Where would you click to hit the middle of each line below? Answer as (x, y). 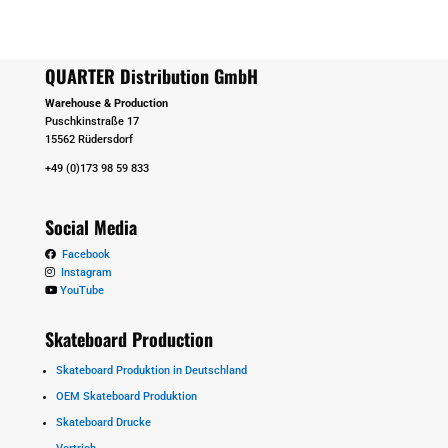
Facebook (85, 255)
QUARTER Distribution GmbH (151, 76)
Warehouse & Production (106, 104)
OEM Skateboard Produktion (126, 397)
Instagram (83, 273)
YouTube (81, 291)
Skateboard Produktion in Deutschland (151, 371)
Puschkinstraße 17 (91, 122)
